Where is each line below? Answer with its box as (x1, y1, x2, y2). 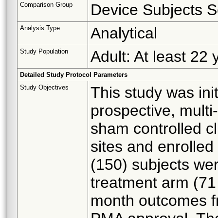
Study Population (20, 47, 68, 55)
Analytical (91, 24, 157, 42)
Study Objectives (20, 83, 69, 91)
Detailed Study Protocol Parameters (20, 71, 127, 78)
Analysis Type (20, 24, 60, 32)
